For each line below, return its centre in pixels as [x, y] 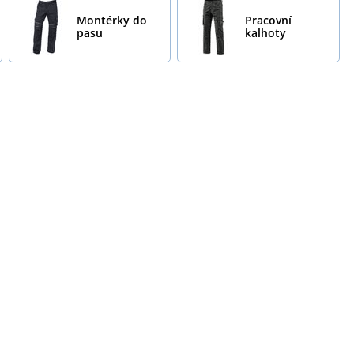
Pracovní [269, 20]
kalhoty [266, 32]
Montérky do [111, 20]
